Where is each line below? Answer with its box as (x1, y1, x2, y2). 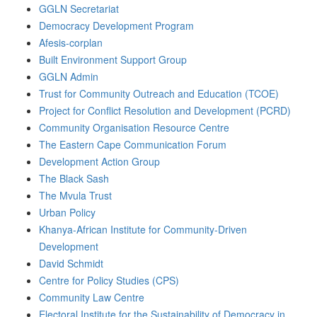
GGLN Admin (39, 69, 98, 83)
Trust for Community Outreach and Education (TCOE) (39, 86, 279, 100)
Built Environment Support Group (39, 52, 187, 67)
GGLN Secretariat (39, 1, 119, 16)
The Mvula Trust (39, 188, 112, 202)
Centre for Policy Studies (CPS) (39, 273, 179, 287)
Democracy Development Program (39, 18, 194, 33)
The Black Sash (39, 171, 109, 185)
